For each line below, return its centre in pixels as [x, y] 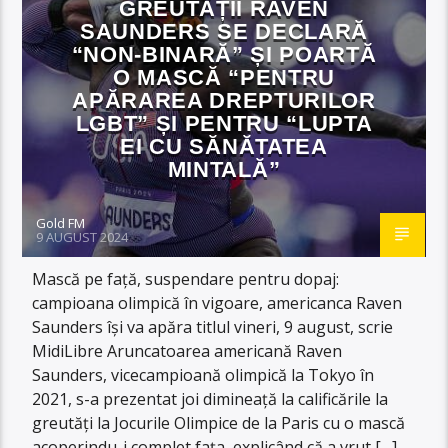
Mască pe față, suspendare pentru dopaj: [186, 278]
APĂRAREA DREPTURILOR [224, 100]
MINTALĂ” [224, 169]
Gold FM [61, 222]
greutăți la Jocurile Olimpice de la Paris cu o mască [219, 422]
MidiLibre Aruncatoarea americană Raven [187, 350]
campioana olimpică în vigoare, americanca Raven [217, 302]
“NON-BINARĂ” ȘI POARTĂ [224, 54]
